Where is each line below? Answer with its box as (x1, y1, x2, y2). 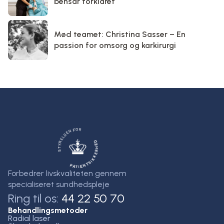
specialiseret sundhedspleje (8, 179, 109, 189)
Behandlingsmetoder (8, 205, 87, 215)
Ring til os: (8, 190, 61, 205)
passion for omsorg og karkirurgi (54, 40, 176, 50)
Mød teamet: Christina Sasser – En (54, 29, 185, 39)
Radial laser (8, 213, 50, 223)
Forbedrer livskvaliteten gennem (8, 168, 126, 178)
